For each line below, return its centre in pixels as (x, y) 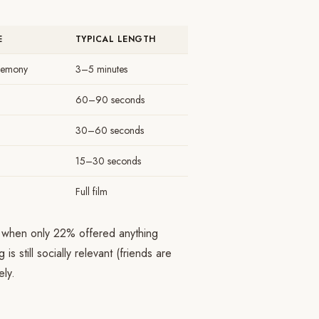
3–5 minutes (101, 69)
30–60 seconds (110, 130)
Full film (91, 192)
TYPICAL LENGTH (116, 39)
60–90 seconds (110, 100)
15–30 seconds (108, 161)
